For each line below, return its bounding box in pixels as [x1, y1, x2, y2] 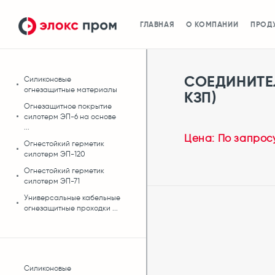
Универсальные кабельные [24, 193, 120, 202]
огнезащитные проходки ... [24, 203, 118, 212]
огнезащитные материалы [24, 85, 117, 94]
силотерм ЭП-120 [24, 149, 85, 158]
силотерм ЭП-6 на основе [24, 112, 116, 121]
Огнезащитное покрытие [24, 101, 112, 110]
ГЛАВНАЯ [140, 20, 174, 29]
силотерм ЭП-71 [24, 176, 80, 185]
